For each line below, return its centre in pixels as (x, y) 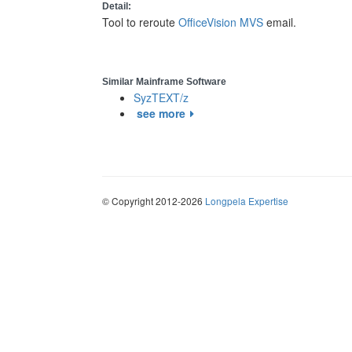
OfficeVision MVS (221, 22)
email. (280, 22)
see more (161, 113)
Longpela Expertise (247, 201)
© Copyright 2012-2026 (154, 201)
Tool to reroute (140, 22)
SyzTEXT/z (161, 97)
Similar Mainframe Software (164, 82)
